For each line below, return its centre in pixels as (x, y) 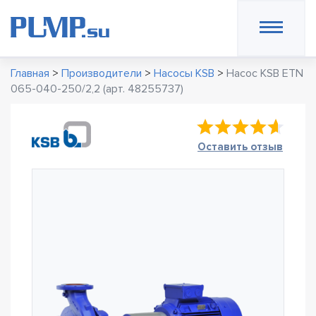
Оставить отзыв (240, 147)
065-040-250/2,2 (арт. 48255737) (97, 89)
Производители (102, 73)
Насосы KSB (184, 73)
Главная (30, 73)
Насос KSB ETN (265, 73)
